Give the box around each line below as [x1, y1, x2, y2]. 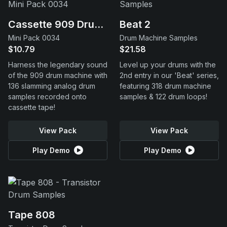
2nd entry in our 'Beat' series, [120, 71, 219, 80]
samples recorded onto [8, 92, 87, 101]
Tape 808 [8, 209, 55, 221]
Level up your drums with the [120, 60, 216, 69]
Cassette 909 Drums [94, 18, 103, 30]
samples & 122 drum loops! [120, 92, 207, 101]
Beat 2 [120, 18, 150, 30]
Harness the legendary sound [8, 60, 107, 69]
